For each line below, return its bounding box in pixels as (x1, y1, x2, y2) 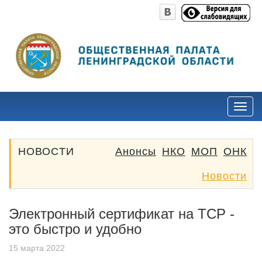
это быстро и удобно (9, 220, 142, 237)
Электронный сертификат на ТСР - (9, 205, 235, 222)
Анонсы (115, 145, 156, 157)
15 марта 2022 (9, 243, 65, 253)
